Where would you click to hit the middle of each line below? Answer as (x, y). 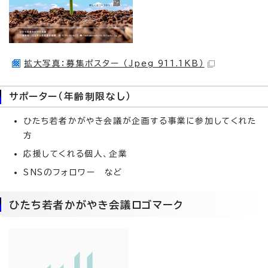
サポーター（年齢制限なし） (70, 97)
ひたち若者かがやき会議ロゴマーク (96, 205)
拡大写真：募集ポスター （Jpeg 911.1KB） (114, 64)
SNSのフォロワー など (73, 173)
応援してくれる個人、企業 (76, 154)
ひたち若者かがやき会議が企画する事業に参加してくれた (140, 121)
